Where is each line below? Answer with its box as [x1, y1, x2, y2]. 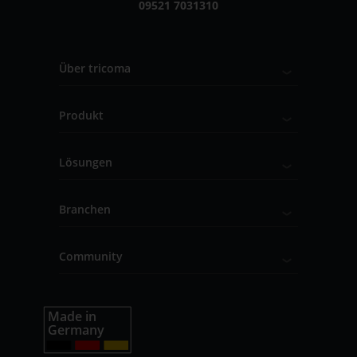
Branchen [58, 201, 111, 217]
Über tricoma [58, 60, 131, 76]
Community [58, 248, 123, 264]
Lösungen [58, 154, 112, 170]
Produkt [58, 107, 104, 123]
